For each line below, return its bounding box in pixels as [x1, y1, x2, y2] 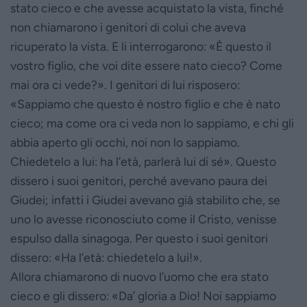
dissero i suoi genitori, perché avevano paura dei [10, 173, 267, 188]
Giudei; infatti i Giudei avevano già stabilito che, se [10, 192, 280, 207]
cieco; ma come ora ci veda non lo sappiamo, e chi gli [10, 115, 294, 130]
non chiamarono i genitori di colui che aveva [10, 19, 246, 34]
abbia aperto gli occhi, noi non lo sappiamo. [10, 134, 240, 149]
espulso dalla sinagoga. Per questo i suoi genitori [10, 230, 268, 245]
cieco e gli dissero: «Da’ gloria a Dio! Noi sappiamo [10, 288, 276, 303]
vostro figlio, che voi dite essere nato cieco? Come [10, 58, 282, 73]
